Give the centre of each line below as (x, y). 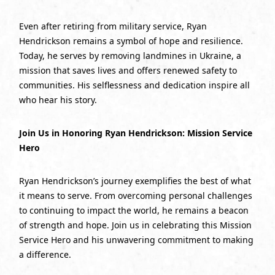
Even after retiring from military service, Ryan (113, 26)
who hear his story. (58, 100)
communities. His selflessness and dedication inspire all (134, 85)
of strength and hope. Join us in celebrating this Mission (135, 225)
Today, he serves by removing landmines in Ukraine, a (130, 56)
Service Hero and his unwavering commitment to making (136, 240)
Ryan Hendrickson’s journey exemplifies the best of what (135, 181)
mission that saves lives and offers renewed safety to (128, 71)
